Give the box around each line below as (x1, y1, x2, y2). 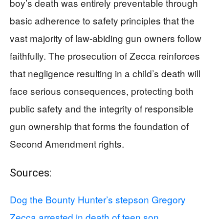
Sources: (10, 167, 51, 179)
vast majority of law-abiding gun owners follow (10, 31, 201, 44)
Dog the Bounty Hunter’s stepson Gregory (10, 193, 186, 206)
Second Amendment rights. (10, 137, 124, 150)
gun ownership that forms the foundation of (10, 119, 189, 132)
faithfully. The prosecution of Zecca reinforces (10, 49, 200, 62)
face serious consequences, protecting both (10, 84, 194, 97)
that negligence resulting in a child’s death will (10, 66, 200, 80)
